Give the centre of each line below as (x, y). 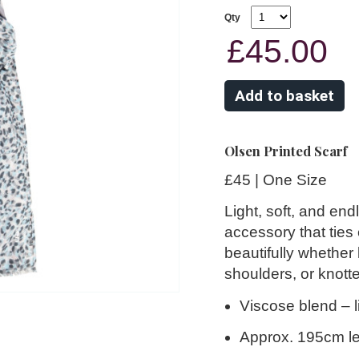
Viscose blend (289, 305)
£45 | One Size (275, 179)
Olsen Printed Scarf (287, 150)
